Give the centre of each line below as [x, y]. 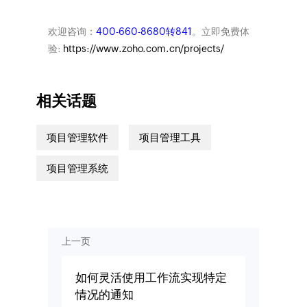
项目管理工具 [170, 137]
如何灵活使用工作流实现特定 [151, 278]
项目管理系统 [77, 168]
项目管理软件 [77, 137]
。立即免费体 [220, 32]
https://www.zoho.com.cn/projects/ [143, 49]
